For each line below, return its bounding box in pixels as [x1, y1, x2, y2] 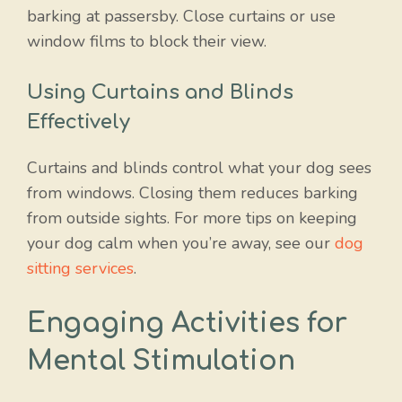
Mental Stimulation [27, 345, 295, 376]
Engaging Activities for [27, 308, 348, 338]
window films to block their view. [27, 30, 267, 52]
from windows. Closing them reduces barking [27, 181, 358, 204]
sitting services [27, 257, 134, 279]
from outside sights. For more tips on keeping [27, 206, 357, 229]
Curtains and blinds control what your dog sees [27, 156, 371, 179]
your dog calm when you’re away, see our [27, 232, 335, 254]
